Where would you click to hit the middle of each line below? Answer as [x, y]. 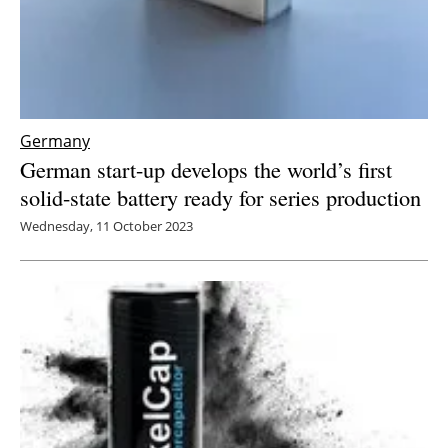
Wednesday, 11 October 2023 [106, 226]
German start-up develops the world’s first [206, 169]
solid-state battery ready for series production [220, 197]
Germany [55, 141]
